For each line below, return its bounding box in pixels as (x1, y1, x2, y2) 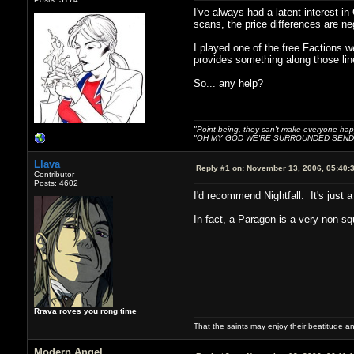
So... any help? (193, 77, 263, 89)
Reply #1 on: (195, 163, 244, 172)
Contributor (33, 169, 74, 179)
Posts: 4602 (33, 178, 78, 187)
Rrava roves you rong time (33, 306, 137, 315)
